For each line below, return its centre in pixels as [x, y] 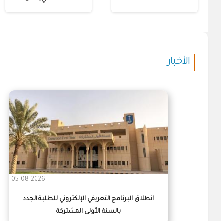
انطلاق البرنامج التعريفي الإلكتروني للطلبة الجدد [89, 200]
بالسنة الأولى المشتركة [88, 212]
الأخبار [179, 62]
